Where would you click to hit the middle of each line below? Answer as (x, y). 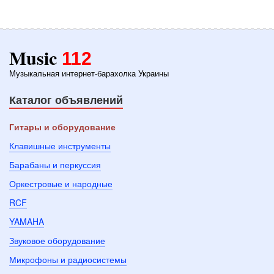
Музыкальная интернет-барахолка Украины (89, 73)
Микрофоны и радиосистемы (68, 259)
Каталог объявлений (66, 100)
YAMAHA (27, 221)
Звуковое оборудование (57, 240)
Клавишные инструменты (60, 146)
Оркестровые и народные (61, 183)
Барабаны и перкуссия (55, 165)
